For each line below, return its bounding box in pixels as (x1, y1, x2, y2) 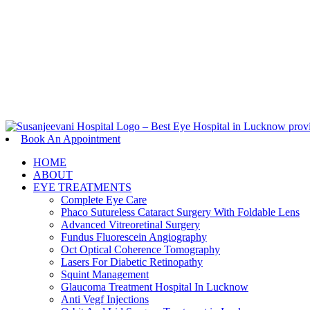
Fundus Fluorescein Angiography (61, 231, 207, 243)
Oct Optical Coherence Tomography (61, 244, 220, 255)
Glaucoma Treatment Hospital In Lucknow (61, 281, 248, 293)
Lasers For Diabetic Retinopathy (61, 256, 203, 268)
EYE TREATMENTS (33, 181, 131, 193)
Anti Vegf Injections (61, 293, 149, 305)
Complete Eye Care (61, 194, 147, 206)
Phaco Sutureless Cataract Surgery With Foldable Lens (61, 206, 300, 218)
